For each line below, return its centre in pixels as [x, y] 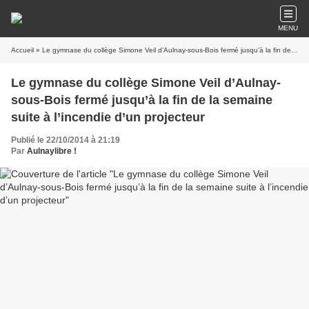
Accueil [22, 50]
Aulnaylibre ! [52, 151]
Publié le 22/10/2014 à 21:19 [66, 140]
